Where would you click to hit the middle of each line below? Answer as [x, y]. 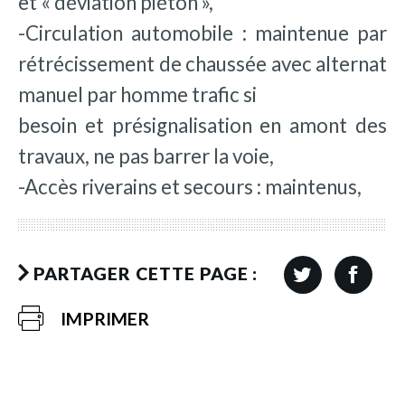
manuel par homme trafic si [137, 94]
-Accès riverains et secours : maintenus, [190, 186]
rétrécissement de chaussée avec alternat [202, 63]
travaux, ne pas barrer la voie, [146, 155]
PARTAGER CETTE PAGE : [146, 273]
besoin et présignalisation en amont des [202, 125]
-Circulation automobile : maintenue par [202, 33]
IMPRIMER [105, 318]
